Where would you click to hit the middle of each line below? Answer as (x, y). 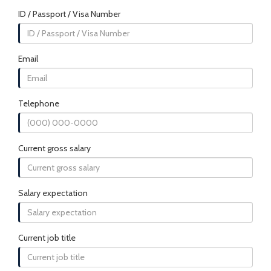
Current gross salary (54, 148)
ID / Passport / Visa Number (69, 14)
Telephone (39, 103)
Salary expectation (53, 193)
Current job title (47, 238)
